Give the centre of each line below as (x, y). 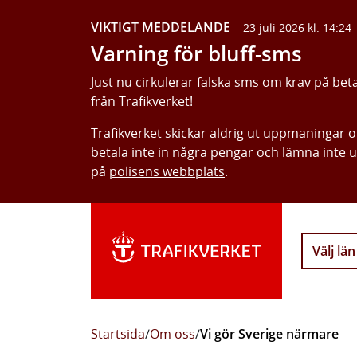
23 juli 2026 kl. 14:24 (297, 27)
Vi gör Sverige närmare (269, 334)
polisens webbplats (167, 171)
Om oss (173, 334)
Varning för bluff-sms (196, 54)
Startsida (118, 334)
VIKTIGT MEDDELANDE (161, 27)
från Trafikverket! (142, 101)
